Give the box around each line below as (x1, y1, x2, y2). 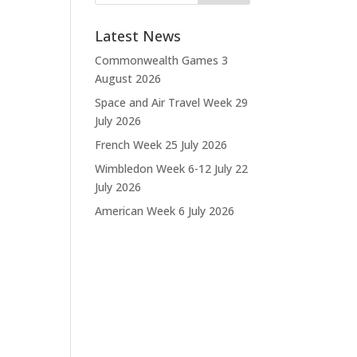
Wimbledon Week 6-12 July (95, 161, 233, 176)
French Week (95, 137, 163, 152)
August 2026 (95, 71, 162, 86)
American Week (95, 203, 176, 218)
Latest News (95, 26, 182, 45)
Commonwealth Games (95, 53, 219, 68)
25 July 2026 (165, 137, 228, 152)
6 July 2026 (178, 203, 235, 218)
